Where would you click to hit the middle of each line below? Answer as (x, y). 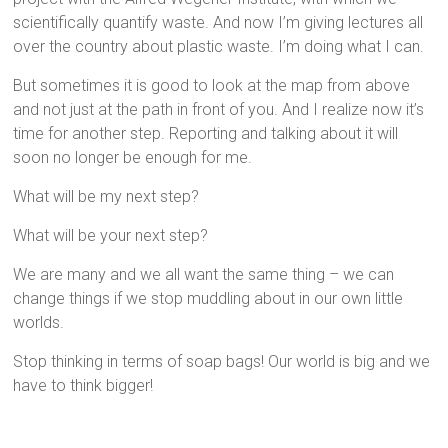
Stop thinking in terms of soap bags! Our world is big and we (222, 361)
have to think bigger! (83, 385)
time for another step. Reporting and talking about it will (206, 133)
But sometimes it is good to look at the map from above (212, 85)
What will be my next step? (106, 196)
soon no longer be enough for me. (133, 157)
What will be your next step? (111, 235)
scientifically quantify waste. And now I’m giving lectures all (218, 22)
